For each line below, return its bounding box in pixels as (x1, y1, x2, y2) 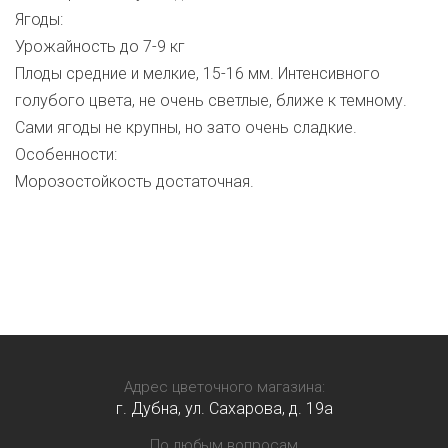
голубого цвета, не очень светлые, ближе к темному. (15, 90, 407, 110)
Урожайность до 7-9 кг (15, 36, 185, 56)
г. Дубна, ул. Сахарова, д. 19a (115, 398, 333, 418)
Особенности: (15, 144, 117, 164)
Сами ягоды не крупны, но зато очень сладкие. (15, 117, 357, 137)
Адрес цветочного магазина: (123, 377, 325, 396)
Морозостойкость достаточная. (15, 171, 254, 191)
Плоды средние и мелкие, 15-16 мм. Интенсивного (15, 63, 380, 83)
